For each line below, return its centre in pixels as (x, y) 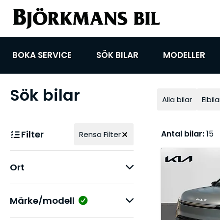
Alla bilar (177, 99)
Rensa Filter (100, 134)
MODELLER (184, 55)
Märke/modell (42, 201)
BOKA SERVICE (42, 55)
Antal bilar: (182, 134)
